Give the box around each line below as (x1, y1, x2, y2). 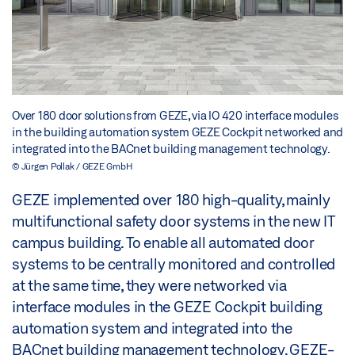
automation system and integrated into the (12, 319, 292, 337)
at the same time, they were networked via (12, 276, 287, 294)
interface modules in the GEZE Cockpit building (12, 297, 323, 315)
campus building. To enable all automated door (12, 233, 315, 251)
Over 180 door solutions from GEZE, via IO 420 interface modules (12, 108, 338, 122)
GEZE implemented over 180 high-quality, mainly (12, 190, 330, 208)
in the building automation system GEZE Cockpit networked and (12, 124, 343, 139)
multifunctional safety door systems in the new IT (12, 212, 335, 230)
